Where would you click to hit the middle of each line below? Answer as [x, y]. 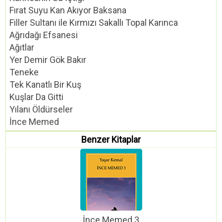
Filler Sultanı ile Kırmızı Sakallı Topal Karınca [94, 23]
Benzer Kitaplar [111, 140]
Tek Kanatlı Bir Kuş [46, 85]
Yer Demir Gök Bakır [48, 60]
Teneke [24, 72]
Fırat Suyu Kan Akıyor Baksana [68, 10]
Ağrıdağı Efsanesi [44, 35]
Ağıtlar [22, 48]
